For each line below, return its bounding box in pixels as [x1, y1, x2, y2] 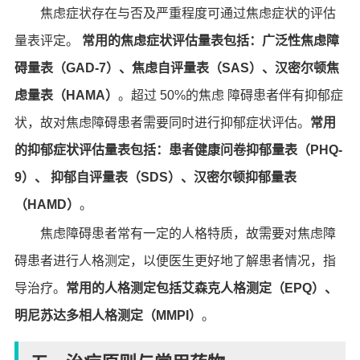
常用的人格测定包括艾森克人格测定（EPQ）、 [65, 281, 337, 295]
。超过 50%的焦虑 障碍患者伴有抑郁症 [117, 88, 343, 102]
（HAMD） [14, 198, 80, 211]
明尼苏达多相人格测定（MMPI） [14, 309, 202, 322]
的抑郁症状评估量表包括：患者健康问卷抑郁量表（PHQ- [14, 143, 342, 157]
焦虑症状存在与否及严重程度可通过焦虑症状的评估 [39, 6, 336, 20]
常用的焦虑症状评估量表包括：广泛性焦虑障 [81, 34, 339, 47]
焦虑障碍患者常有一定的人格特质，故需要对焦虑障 [39, 227, 336, 240]
